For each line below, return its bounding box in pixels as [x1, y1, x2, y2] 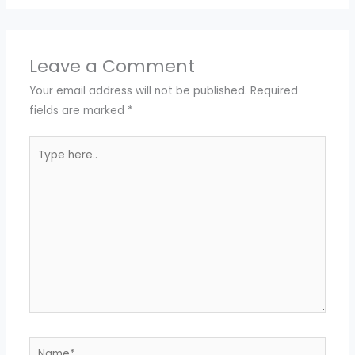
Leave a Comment [29, 53, 195, 78]
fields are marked [29, 102, 128, 118]
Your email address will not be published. [29, 82, 247, 98]
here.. [28, 158, 58, 174]
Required [250, 82, 298, 98]
